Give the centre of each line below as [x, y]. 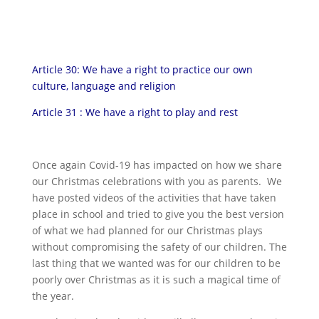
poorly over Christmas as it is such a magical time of [156, 279]
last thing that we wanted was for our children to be [156, 263]
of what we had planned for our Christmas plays [147, 230]
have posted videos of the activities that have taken [154, 198]
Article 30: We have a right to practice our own [142, 69]
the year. [53, 296]
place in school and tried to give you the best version [158, 214]
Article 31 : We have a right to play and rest [135, 112]
